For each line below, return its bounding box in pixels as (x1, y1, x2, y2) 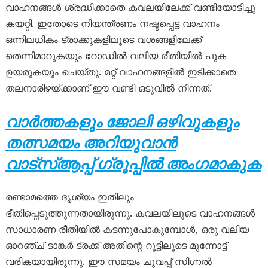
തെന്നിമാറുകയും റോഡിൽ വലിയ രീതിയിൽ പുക (5, 49, 226, 62)
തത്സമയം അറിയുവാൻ (5, 133, 176, 152)
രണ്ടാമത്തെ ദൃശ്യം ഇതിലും (5, 190, 134, 203)
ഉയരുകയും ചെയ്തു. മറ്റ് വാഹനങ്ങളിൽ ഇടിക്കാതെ (5, 65, 236, 78)
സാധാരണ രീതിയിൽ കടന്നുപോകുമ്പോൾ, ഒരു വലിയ (5, 223, 249, 235)
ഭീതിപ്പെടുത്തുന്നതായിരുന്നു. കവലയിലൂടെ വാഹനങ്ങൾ (5, 206, 255, 219)
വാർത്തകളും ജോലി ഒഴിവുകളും (5, 112, 239, 131)
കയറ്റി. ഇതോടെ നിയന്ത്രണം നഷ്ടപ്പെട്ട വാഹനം (5, 17, 220, 29)
